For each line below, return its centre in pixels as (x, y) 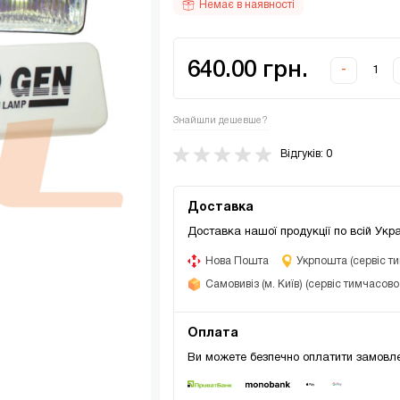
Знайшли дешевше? (221, 121)
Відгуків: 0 (307, 154)
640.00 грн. (248, 71)
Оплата (213, 333)
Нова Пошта (237, 261)
